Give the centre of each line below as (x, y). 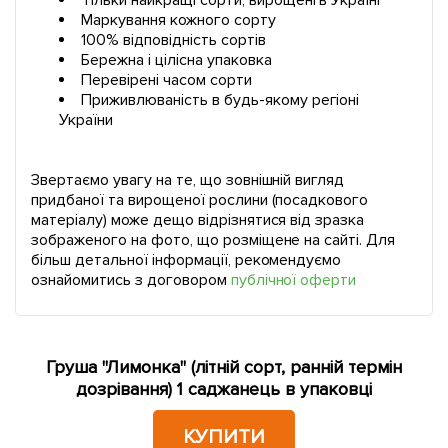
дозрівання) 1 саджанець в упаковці (224, 389)
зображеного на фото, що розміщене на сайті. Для (213, 240)
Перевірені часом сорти (166, 80)
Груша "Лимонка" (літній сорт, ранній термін (224, 367)
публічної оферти (293, 280)
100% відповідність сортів (173, 40)
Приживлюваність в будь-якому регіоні (220, 100)
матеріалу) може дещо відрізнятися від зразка (198, 220)
